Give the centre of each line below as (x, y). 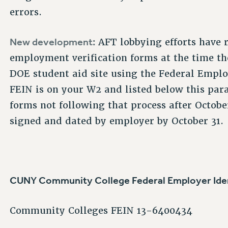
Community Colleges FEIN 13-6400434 (101, 210)
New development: (53, 41)
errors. (26, 12)
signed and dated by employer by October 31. (118, 121)
